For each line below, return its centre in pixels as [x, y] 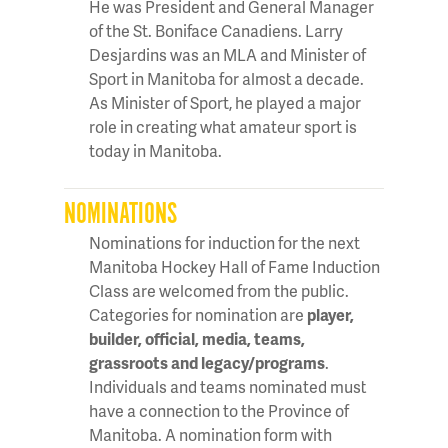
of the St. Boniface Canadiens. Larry [216, 30]
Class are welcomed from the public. [219, 290]
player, [330, 314]
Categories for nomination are [198, 314]
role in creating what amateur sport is [223, 126]
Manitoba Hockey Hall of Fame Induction [234, 266]
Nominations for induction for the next [224, 242]
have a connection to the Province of [219, 410]
